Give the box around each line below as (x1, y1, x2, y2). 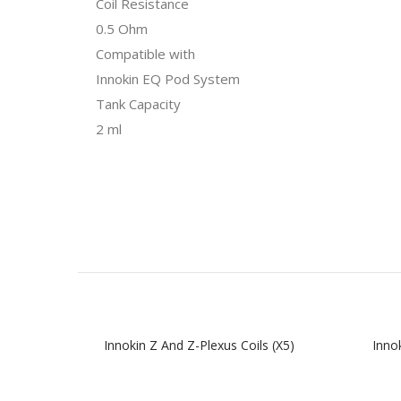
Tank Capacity (96, 95, 181, 113)
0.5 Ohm (96, 20, 148, 38)
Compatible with (96, 45, 195, 63)
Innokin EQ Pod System (96, 70, 240, 88)
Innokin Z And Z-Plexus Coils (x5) (103, 337, 294, 354)
